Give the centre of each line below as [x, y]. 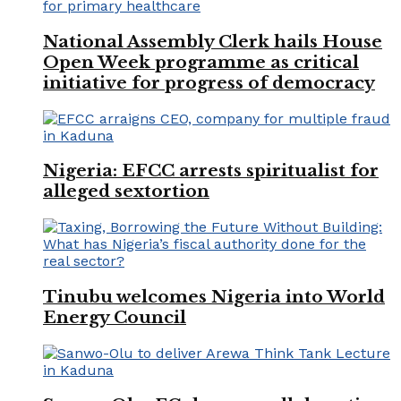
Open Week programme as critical [201, 62]
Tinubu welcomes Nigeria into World [214, 296]
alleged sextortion [126, 192]
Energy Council [115, 317]
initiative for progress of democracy [209, 82]
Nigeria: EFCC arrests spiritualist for [211, 171]
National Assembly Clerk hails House [213, 41]
